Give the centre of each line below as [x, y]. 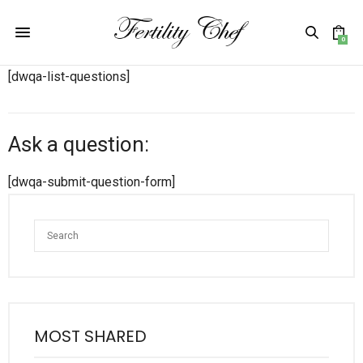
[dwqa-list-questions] [69, 77]
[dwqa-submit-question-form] [92, 182]
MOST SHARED [90, 337]
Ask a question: [79, 145]
